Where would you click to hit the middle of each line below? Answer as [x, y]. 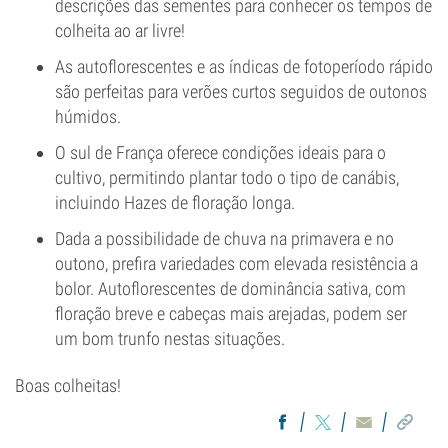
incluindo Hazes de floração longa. [175, 202]
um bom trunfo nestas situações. [170, 338]
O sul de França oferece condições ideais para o [220, 152]
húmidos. [88, 116]
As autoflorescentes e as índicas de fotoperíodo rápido [244, 66]
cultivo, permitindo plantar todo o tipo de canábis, [227, 177]
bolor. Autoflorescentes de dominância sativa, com [230, 288]
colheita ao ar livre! [120, 30]
